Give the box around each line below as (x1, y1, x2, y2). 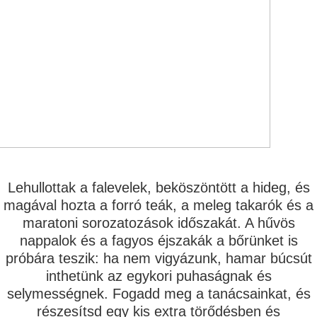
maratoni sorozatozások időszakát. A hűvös (22, 215, 295, 231)
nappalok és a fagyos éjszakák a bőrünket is (19, 233, 298, 249)
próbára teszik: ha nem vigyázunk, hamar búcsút (5, 250, 312, 267)
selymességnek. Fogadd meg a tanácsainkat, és (6, 286, 311, 302)
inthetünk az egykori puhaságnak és (45, 268, 272, 284)
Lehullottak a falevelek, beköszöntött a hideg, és (7, 180, 310, 196)
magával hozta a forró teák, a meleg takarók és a (4, 197, 313, 214)
